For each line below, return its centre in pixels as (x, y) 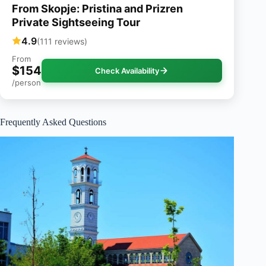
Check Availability (127, 71)
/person (26, 83)
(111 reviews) (62, 41)
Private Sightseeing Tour (76, 23)
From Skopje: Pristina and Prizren (97, 9)
